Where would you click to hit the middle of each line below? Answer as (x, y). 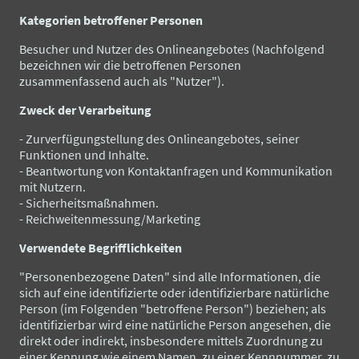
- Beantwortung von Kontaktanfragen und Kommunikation (176, 170)
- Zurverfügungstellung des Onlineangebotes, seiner (159, 138)
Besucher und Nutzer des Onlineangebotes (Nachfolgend (172, 48)
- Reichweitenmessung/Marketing (110, 218)
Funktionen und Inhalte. (84, 154)
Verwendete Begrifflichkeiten (101, 247)
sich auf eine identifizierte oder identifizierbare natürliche (174, 292)
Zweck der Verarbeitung (85, 109)
